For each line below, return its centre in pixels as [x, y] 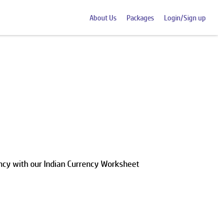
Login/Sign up [185, 18]
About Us [103, 18]
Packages [140, 18]
